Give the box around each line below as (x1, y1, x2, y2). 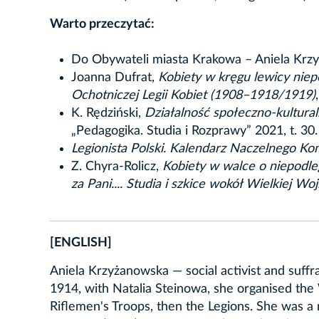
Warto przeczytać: (50, 17, 155, 31)
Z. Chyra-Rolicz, (71, 159, 162, 173)
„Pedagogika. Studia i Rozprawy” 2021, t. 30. (71, 124, 318, 137)
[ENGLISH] (50, 236, 112, 249)
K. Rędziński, (71, 106, 145, 120)
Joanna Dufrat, (71, 70, 158, 84)
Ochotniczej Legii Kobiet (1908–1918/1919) (71, 88, 315, 102)
